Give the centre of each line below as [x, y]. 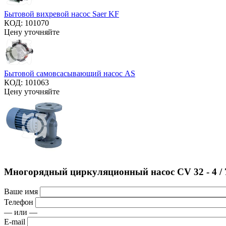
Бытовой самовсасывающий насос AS [70, 73]
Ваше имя [21, 192]
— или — [21, 212]
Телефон [19, 202]
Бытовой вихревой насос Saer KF [62, 14]
